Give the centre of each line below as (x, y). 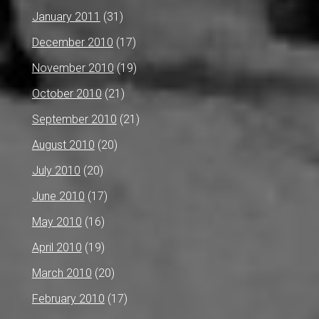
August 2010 (63, 145)
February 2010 (68, 298)
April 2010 (57, 247)
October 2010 (67, 93)
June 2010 (58, 196)
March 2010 (62, 273)
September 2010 (74, 119)
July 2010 (56, 170)
